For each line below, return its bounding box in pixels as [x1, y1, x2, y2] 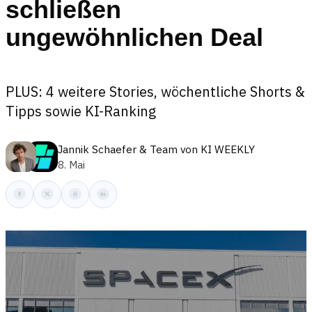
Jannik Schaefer [58, 141, 137, 156]
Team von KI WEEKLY [150, 141, 256, 156]
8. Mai [58, 157, 86, 171]
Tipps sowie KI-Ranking [6, 102, 156, 120]
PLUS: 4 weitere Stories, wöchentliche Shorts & [6, 82, 305, 101]
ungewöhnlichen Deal [6, 23, 263, 52]
